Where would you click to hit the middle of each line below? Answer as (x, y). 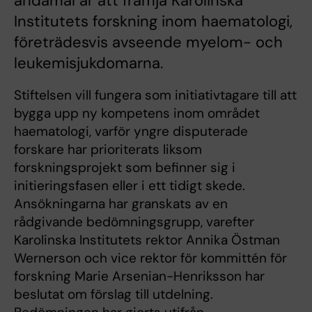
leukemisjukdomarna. (88, 63)
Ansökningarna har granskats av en (121, 204)
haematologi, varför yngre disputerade (131, 132)
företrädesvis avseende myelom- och (148, 42)
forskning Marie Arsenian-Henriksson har (139, 276)
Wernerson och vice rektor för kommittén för (150, 258)
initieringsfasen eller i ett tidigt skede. (130, 186)
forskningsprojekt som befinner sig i (125, 168)
